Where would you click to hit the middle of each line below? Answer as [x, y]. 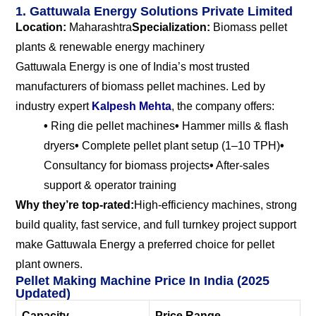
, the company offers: [223, 106]
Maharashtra [99, 27]
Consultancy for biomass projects [127, 165]
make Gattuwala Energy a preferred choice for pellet [145, 244]
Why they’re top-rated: [75, 205]
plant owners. [49, 264]
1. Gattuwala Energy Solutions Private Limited [154, 11]
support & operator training [110, 185]
